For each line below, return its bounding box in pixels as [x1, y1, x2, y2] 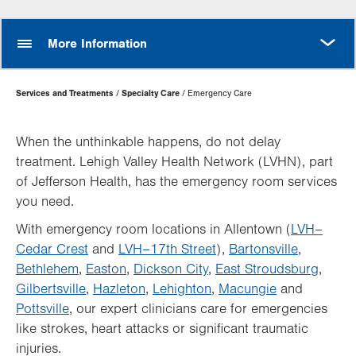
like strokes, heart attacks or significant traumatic [16, 321, 308, 337]
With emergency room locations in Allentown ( [16, 222, 291, 238]
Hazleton [93, 281, 145, 297]
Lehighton [153, 281, 211, 297]
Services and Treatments [16, 88, 114, 99]
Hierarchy [16, 94, 72, 109]
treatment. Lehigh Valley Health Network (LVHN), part [16, 154, 333, 170]
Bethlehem [16, 261, 79, 277]
